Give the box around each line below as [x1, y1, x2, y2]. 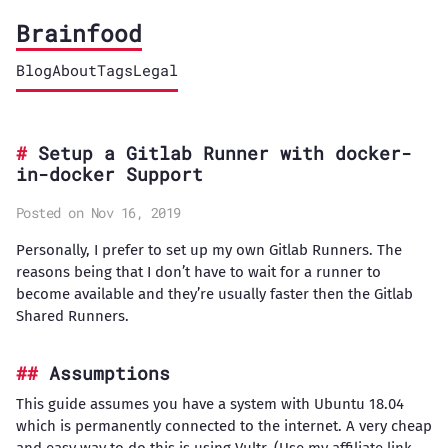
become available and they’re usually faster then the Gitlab [15, 285, 413, 303]
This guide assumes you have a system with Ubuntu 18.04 [15, 395, 404, 413]
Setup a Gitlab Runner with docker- [37, 141, 412, 165]
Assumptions [48, 361, 170, 385]
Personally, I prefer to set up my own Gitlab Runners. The [15, 241, 402, 259]
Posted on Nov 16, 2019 [15, 204, 181, 222]
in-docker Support [15, 162, 203, 186]
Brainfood [15, 18, 142, 48]
